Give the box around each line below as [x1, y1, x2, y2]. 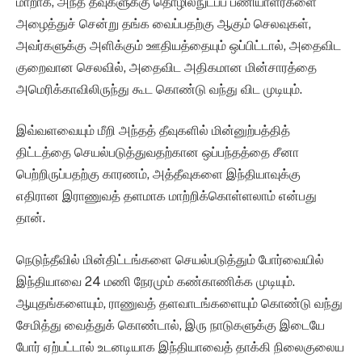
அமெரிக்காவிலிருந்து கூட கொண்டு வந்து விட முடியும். [16, 81, 302, 97]
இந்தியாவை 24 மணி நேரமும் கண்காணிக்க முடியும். [16, 273, 295, 289]
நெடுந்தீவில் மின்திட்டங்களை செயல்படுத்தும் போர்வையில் [16, 251, 324, 267]
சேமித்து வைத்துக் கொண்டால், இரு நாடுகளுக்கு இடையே [16, 317, 325, 333]
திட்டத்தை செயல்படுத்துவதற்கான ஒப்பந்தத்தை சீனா [16, 145, 299, 161]
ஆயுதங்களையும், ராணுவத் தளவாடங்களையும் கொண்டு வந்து [16, 295, 343, 311]
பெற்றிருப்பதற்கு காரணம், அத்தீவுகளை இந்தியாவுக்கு [16, 166, 301, 183]
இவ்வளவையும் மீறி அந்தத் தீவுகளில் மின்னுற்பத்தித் [16, 123, 290, 139]
